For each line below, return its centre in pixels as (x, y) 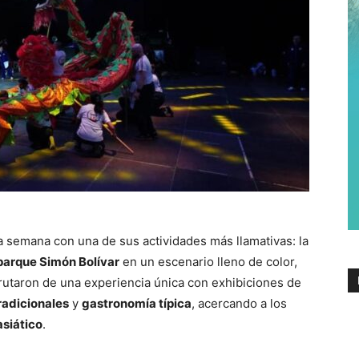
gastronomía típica (137, 303)
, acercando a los (239, 303)
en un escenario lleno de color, (208, 261)
